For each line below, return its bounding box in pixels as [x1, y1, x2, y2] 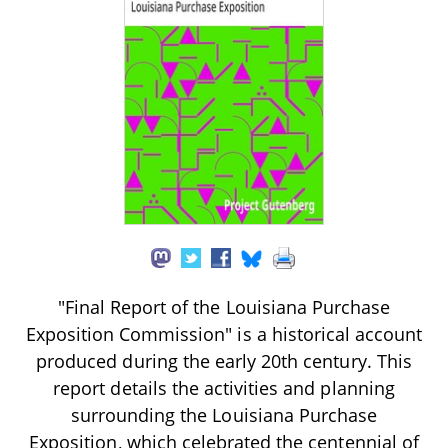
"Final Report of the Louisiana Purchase [57, 294, 391, 319]
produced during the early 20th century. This [36, 348, 412, 373]
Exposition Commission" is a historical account [25, 321, 423, 346]
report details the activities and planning [53, 375, 395, 400]
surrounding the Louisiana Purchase [70, 402, 378, 427]
